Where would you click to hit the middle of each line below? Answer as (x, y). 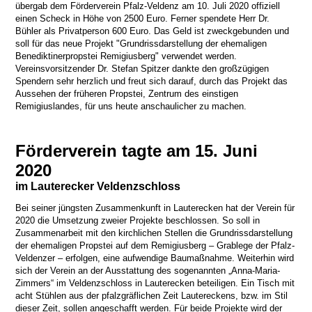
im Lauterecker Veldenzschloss (98, 187)
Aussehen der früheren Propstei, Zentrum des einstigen (127, 94)
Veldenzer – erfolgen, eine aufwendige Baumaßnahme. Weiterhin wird (155, 258)
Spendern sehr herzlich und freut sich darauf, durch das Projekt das (152, 81)
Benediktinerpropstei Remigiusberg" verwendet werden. (126, 56)
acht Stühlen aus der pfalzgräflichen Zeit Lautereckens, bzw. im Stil (152, 295)
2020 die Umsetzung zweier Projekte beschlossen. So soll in (138, 220)
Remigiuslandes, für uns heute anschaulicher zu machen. (137, 107)
